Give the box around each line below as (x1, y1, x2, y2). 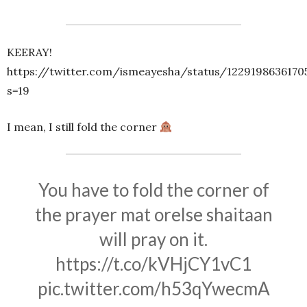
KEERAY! (7, 45, 52, 60)
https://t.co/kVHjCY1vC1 (56, 253, 251, 275)
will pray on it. (99, 228, 208, 251)
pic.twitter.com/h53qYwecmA (37, 278, 270, 300)
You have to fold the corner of (38, 179, 269, 201)
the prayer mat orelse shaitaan (34, 204, 273, 226)
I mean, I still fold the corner (7, 120, 160, 134)
